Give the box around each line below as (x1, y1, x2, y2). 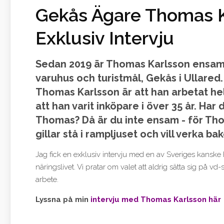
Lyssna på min (35, 195, 90, 204)
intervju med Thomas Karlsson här (90, 195, 221, 204)
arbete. (35, 175, 58, 184)
